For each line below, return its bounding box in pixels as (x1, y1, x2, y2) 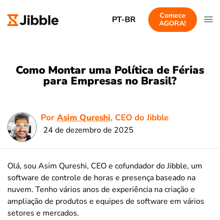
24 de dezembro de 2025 (43, 124, 134, 136)
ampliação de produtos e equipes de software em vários (7, 195, 204, 207)
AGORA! (159, 19, 186, 28)
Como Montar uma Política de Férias (16, 63, 204, 78)
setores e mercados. (7, 207, 79, 219)
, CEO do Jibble (110, 111, 168, 123)
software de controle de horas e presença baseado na (7, 172, 195, 183)
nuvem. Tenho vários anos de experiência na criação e (7, 184, 195, 195)
